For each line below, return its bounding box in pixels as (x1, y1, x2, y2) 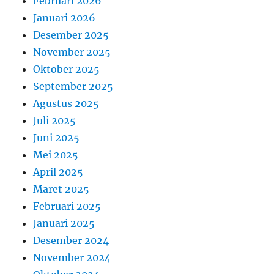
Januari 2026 (33, 12, 96, 24)
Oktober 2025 (33, 63, 100, 76)
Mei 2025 (33, 149, 79, 161)
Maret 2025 (33, 183, 90, 196)
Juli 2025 (33, 114, 76, 127)
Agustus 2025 (33, 97, 100, 110)
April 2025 (33, 166, 84, 179)
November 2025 (33, 46, 111, 59)
